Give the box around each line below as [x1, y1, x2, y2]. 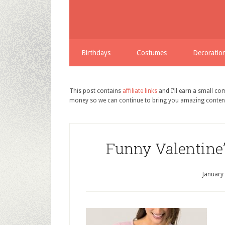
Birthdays [81, 49, 110, 57]
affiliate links [123, 87, 157, 94]
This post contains [69, 87, 123, 94]
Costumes [137, 49, 167, 57]
